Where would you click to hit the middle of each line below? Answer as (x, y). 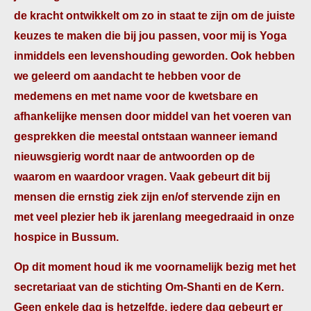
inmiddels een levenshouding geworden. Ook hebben (154, 56)
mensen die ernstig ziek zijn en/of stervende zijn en (147, 197)
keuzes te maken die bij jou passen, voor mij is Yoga (150, 36)
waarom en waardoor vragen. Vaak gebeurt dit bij (142, 177)
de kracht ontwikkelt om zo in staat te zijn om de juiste (154, 16)
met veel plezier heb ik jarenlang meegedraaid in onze (154, 217)
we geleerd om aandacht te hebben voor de (127, 76)
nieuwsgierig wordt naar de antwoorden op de (134, 157)
